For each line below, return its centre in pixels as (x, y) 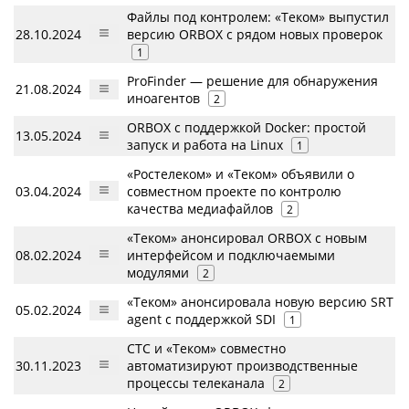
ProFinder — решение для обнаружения (252, 80)
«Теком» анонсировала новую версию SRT (260, 301)
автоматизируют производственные (242, 365)
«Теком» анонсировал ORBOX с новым (247, 237)
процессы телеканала (196, 383)
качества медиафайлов (200, 208)
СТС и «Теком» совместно (206, 348)
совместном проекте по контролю (234, 191)
